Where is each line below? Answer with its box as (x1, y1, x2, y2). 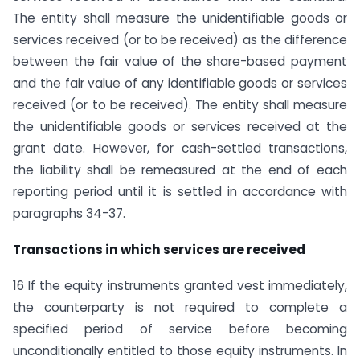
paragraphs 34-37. (13, 205, 125, 223)
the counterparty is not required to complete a (13, 299, 347, 317)
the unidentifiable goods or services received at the (13, 118, 347, 136)
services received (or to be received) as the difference (13, 31, 347, 49)
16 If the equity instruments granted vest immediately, (13, 277, 347, 295)
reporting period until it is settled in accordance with (13, 183, 347, 201)
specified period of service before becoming (13, 321, 347, 338)
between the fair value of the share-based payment (13, 53, 347, 71)
